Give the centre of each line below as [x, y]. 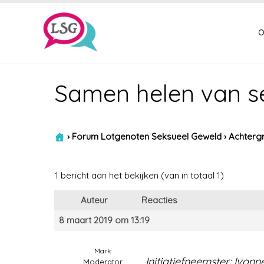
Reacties [159, 200]
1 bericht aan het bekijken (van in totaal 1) [139, 175]
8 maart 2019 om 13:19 [104, 220]
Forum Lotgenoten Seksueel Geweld [147, 136]
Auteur [94, 200]
